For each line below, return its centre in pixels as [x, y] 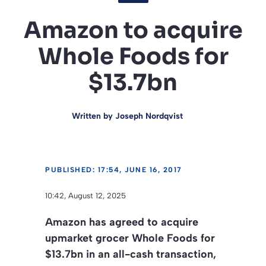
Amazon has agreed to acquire [122, 222]
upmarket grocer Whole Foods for [130, 238]
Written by [93, 116]
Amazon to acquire [133, 30]
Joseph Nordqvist [149, 116]
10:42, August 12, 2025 [85, 195]
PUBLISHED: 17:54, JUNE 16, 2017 [114, 170]
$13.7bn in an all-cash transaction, [131, 254]
